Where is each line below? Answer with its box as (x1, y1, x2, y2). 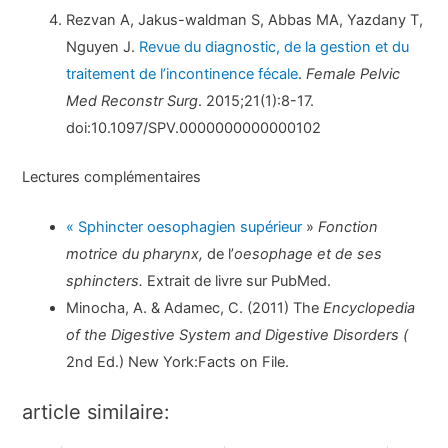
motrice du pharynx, (66, 244, 204, 263)
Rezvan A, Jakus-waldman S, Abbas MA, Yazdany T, (66, 10, 424, 29)
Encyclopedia (323, 298, 416, 317)
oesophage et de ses (234, 244, 383, 263)
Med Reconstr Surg (66, 91, 199, 110)
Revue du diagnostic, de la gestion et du (139, 37, 410, 56)
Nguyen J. (66, 37, 140, 56)
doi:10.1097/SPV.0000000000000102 (66, 118, 322, 137)
